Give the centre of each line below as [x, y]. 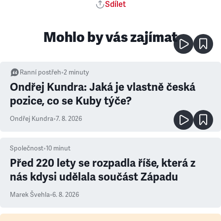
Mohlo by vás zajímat [110, 37]
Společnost [27, 149]
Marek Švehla [30, 195]
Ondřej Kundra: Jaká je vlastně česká [103, 87]
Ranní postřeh [40, 73]
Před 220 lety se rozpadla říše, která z [103, 163]
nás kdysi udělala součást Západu [94, 177]
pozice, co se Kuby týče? [71, 101]
